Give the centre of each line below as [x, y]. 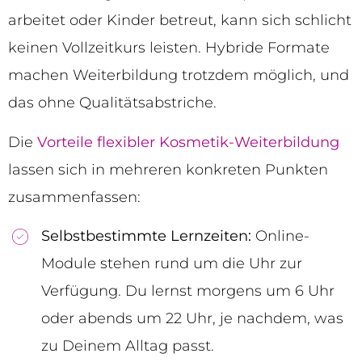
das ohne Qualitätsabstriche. [112, 103]
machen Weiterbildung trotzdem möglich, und [179, 76]
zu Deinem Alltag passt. [128, 346]
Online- [280, 236]
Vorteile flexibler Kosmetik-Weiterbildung [188, 142]
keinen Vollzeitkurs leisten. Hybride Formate [169, 48]
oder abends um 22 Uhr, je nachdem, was [192, 319]
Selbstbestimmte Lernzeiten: [146, 236]
